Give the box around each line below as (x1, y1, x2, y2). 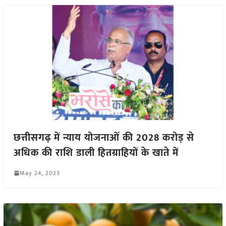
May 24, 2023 (19, 167, 60, 178)
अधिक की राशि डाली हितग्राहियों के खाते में (13, 144, 179, 161)
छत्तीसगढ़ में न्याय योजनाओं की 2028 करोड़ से (13, 129, 194, 146)
